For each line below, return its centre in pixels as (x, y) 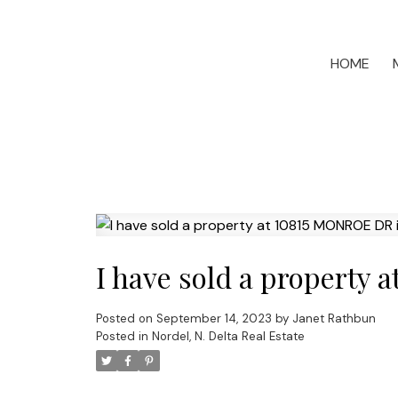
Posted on (126, 319)
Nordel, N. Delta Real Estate (228, 337)
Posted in (122, 337)
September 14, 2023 (214, 319)
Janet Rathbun (334, 319)
